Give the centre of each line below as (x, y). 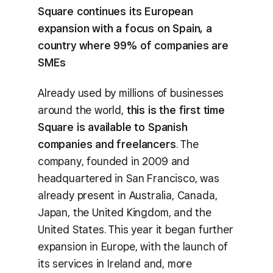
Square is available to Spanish (113, 127)
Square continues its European (115, 11)
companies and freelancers (107, 144)
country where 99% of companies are (133, 45)
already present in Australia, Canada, (128, 195)
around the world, (82, 110)
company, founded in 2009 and (114, 161)
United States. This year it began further (136, 229)
